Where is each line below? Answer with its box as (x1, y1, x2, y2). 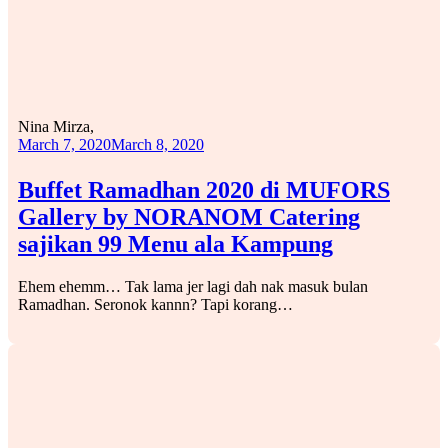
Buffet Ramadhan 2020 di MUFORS (18, 176, 390, 203)
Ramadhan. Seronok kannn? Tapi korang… (18, 295, 293, 313)
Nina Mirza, (18, 117, 94, 135)
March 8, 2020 (111, 135, 204, 153)
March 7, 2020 (18, 135, 111, 153)
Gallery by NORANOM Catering (18, 203, 360, 230)
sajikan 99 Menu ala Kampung (18, 230, 333, 257)
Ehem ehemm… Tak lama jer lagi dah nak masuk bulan (18, 277, 368, 295)
